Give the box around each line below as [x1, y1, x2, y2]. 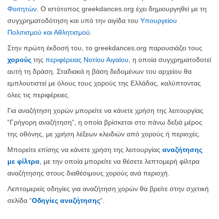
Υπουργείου [140, 17, 177, 24]
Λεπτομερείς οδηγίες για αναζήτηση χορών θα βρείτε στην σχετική [7, 185, 209, 193]
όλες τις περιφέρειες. [7, 91, 70, 99]
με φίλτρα [7, 157, 40, 165]
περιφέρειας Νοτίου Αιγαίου [45, 56, 129, 64]
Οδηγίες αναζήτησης [32, 197, 100, 204]
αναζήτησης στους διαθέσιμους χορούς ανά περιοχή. [7, 169, 170, 177]
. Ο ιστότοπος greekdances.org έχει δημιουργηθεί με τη [37, 5, 207, 13]
